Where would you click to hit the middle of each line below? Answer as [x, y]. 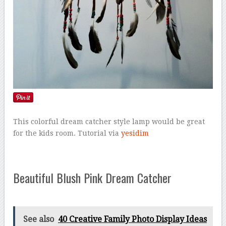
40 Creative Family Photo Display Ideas [132, 219]
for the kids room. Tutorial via [67, 133]
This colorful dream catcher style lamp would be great [109, 122]
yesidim [135, 133]
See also [38, 219]
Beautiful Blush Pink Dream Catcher [93, 178]
